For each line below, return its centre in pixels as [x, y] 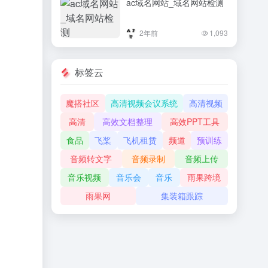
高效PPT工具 [194, 121]
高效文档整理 [128, 121]
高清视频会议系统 [144, 103]
